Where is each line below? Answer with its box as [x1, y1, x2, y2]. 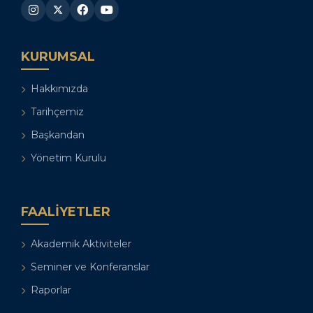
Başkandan [31, 129, 85, 142]
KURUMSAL [21, 49, 95, 65]
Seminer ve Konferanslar [31, 261, 150, 274]
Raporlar [31, 284, 71, 297]
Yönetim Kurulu [31, 152, 106, 165]
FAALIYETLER [21, 204, 110, 220]
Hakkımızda [31, 82, 88, 96]
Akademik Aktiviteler [31, 238, 131, 251]
